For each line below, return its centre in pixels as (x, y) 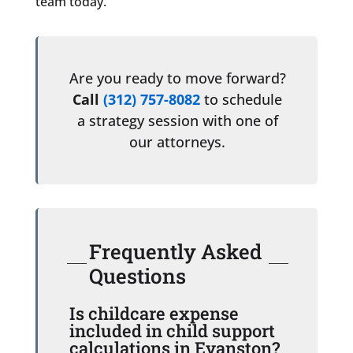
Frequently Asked (175, 251)
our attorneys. (178, 141)
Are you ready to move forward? (177, 78)
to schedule (243, 99)
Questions (137, 275)
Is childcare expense (154, 313)
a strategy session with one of (177, 120)
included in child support (172, 330)
